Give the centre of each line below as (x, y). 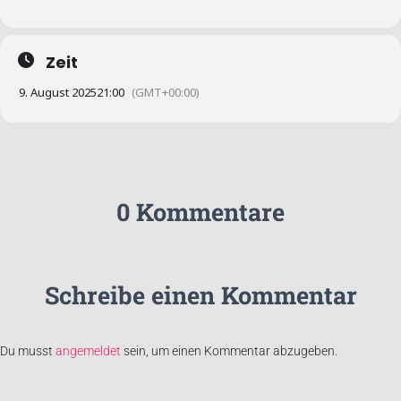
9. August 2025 (58, 92)
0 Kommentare (200, 212)
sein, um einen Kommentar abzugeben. (229, 351)
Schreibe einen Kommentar (200, 295)
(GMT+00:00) (166, 92)
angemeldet (88, 351)
